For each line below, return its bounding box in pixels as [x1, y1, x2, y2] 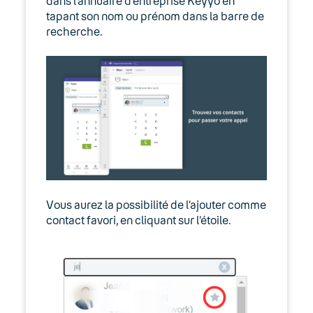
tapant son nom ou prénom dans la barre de [45, 8, 264, 22]
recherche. [45, 24, 103, 38]
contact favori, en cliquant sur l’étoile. [45, 212, 231, 226]
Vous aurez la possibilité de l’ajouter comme [45, 197, 266, 211]
